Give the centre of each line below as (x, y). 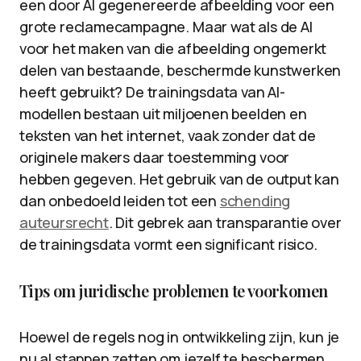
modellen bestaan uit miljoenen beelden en (163, 114)
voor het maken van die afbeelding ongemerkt (173, 48)
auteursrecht (64, 222)
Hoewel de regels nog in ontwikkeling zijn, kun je (180, 337)
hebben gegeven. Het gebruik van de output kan (179, 179)
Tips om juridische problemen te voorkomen (174, 290)
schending (255, 201)
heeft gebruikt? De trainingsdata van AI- (152, 92)
